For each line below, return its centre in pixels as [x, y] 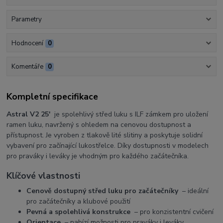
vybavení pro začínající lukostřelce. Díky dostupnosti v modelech [108, 146]
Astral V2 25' [29, 114]
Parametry [26, 20]
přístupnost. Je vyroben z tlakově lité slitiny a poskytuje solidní [105, 135]
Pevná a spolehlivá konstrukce [79, 212]
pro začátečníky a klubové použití [79, 201]
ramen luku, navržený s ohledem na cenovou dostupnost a [99, 125]
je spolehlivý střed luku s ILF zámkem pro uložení [129, 114]
